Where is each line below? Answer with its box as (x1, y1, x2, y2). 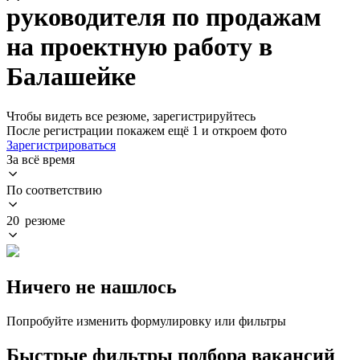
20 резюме (6, 213, 65, 227)
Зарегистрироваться (6, 137, 116, 152)
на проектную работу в (6, 32, 272, 62)
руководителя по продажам (6, 2, 321, 32)
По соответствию (6, 182, 102, 197)
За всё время (6, 152, 75, 166)
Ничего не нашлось (6, 276, 177, 297)
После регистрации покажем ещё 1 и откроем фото (6, 123, 287, 137)
